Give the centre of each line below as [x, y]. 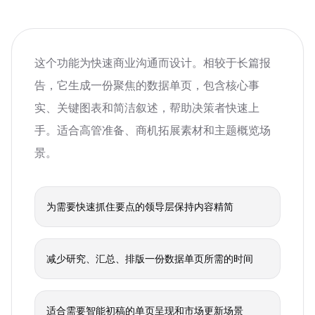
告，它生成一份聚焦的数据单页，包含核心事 [147, 85]
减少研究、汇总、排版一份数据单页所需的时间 [150, 258]
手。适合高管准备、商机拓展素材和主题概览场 [153, 130]
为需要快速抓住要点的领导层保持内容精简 [140, 206]
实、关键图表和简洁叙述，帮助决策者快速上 [147, 108]
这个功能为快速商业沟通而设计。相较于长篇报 [153, 63]
